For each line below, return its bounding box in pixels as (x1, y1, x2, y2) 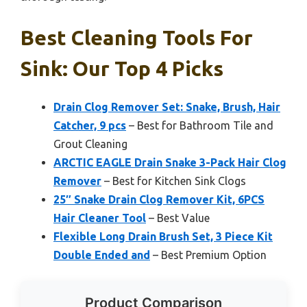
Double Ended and (53, 249, 150, 262)
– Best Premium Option (150, 249, 267, 262)
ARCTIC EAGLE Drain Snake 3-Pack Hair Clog (53, 156, 286, 169)
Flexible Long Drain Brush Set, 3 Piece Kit (53, 230, 273, 243)
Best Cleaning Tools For (21, 26, 253, 50)
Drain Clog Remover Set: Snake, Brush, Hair (53, 101, 280, 114)
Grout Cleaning (53, 138, 127, 151)
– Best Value (146, 212, 210, 225)
